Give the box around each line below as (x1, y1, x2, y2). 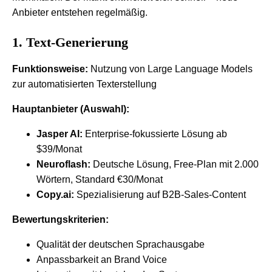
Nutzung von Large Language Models (88, 63, 253, 74)
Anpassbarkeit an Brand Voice (36, 254, 167, 265)
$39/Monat (36, 143, 82, 154)
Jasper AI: (36, 128, 83, 139)
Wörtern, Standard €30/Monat (36, 174, 163, 185)
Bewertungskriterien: (12, 214, 109, 225)
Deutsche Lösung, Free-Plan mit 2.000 (90, 158, 259, 169)
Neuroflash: (36, 158, 90, 169)
